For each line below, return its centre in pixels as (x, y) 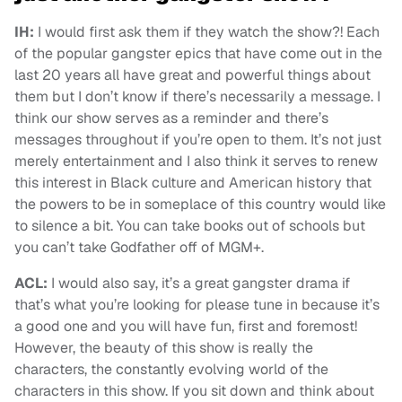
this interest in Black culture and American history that (193, 183)
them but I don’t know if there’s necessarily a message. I (197, 97)
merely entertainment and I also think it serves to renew (196, 162)
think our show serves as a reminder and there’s (171, 118)
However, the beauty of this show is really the (164, 348)
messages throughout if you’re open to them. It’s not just (198, 140)
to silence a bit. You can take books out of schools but (190, 226)
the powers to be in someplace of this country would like (200, 205)
